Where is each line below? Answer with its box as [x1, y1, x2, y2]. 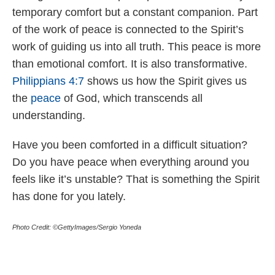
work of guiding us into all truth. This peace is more [12, 40, 261, 53]
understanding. [12, 109, 88, 122]
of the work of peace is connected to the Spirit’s [12, 23, 244, 36]
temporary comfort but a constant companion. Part [12, 6, 258, 18]
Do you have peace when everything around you [12, 155, 249, 168]
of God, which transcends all [61, 91, 203, 104]
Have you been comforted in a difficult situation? [12, 138, 247, 151]
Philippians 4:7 [12, 74, 84, 87]
